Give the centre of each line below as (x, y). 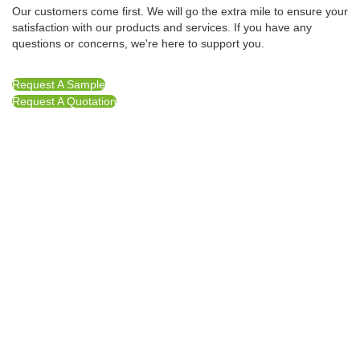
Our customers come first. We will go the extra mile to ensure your (180, 12)
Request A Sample (59, 85)
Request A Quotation (64, 102)
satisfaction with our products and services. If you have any (162, 28)
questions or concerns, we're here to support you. (138, 44)
